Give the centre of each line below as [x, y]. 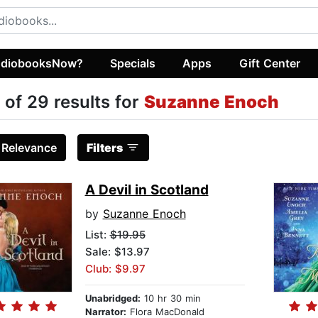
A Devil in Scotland [147, 190]
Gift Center [269, 63]
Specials [133, 63]
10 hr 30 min [170, 298]
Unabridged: [113, 298]
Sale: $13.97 [117, 252]
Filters [104, 148]
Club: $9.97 [115, 269]
